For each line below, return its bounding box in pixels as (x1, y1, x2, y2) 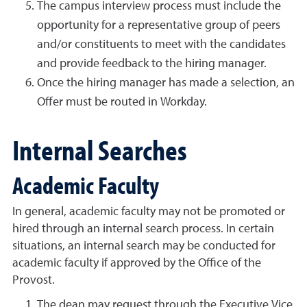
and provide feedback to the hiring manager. (37, 58, 267, 70)
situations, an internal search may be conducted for (12, 240, 275, 252)
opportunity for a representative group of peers (37, 19, 280, 32)
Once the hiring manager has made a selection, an (37, 77, 295, 89)
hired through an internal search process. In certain (12, 223, 274, 235)
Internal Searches (12, 131, 187, 168)
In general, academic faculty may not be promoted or (12, 206, 285, 218)
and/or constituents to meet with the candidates (37, 38, 286, 51)
